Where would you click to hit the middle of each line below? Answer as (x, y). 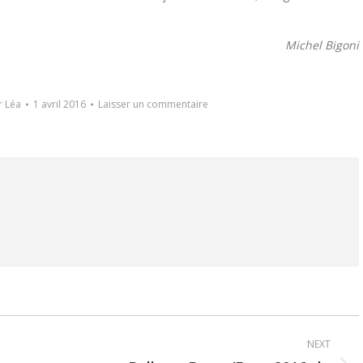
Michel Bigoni (322, 45)
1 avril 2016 (60, 104)
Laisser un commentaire (153, 104)
